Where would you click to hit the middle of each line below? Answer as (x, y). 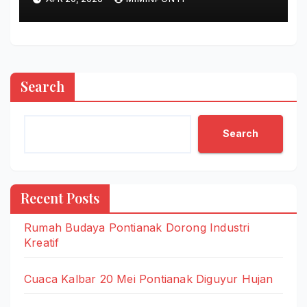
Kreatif (42, 242)
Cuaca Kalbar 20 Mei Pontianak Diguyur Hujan (149, 279)
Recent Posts (60, 197)
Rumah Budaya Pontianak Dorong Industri (137, 227)
